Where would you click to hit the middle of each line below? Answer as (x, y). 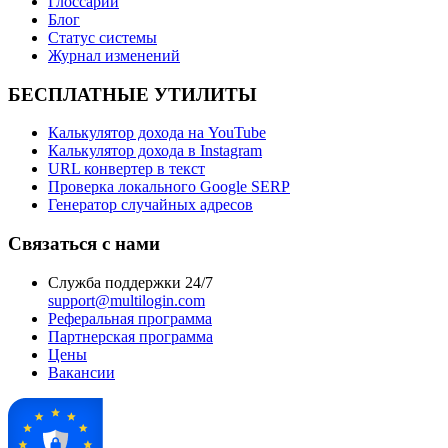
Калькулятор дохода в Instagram (155, 151)
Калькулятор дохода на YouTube (157, 133)
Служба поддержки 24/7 (130, 282)
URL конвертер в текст (126, 169)
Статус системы (102, 38)
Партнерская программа (130, 336)
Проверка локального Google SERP (169, 187)
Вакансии (81, 372)
